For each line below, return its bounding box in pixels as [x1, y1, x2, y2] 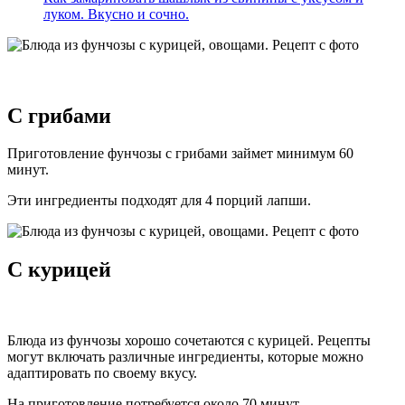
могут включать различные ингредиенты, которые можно [7, 349, 363, 365]
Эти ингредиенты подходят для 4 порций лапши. [7, 193, 311, 209]
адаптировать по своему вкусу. [7, 365, 197, 381]
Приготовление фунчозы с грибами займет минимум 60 [7, 146, 353, 162]
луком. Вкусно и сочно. [43, 5, 189, 22]
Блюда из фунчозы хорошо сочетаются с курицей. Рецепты [7, 333, 371, 349]
